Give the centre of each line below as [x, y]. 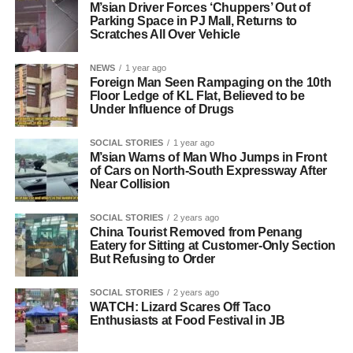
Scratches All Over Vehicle [165, 34]
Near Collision [130, 184]
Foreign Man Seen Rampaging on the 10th [210, 82]
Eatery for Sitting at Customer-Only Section [212, 245]
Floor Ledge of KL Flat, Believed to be [197, 96]
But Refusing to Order [152, 259]
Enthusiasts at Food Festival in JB [187, 320]
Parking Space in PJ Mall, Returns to [193, 21]
